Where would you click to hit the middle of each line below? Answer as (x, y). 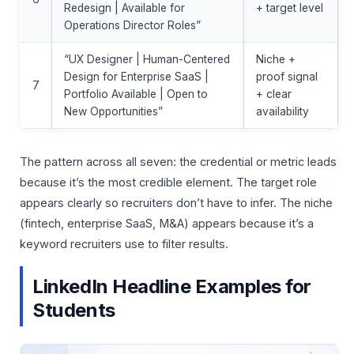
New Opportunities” (113, 112)
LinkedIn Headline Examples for (172, 286)
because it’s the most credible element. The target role (168, 183)
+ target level (289, 8)
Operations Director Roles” (132, 26)
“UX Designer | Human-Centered (147, 60)
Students (74, 310)
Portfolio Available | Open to (136, 94)
